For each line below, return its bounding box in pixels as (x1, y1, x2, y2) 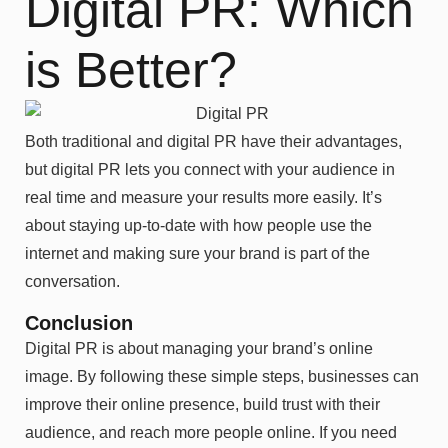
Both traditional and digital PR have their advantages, (25, 133, 402, 151)
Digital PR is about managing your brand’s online (25, 339, 373, 357)
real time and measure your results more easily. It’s (25, 189, 382, 207)
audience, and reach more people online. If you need (25, 423, 397, 441)
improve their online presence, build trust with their (25, 395, 380, 413)
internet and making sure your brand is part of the (25, 245, 370, 263)
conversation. (25, 273, 120, 291)
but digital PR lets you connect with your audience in (25, 161, 395, 179)
